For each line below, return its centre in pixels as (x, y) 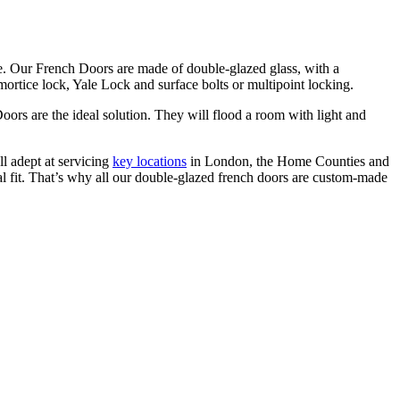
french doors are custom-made (301, 178)
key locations (150, 162)
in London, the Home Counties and (288, 162)
